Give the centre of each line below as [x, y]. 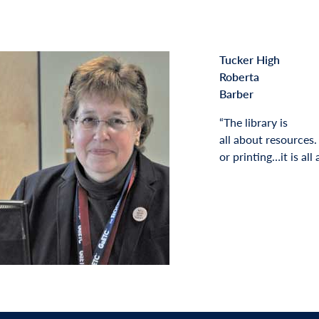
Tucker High [249, 59]
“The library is [253, 122]
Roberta [239, 77]
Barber [236, 94]
